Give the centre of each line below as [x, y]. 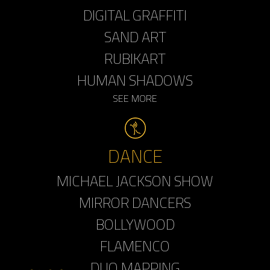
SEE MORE [135, 99]
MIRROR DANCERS [135, 203]
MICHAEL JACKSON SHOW [135, 181]
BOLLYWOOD [135, 224]
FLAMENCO [135, 246]
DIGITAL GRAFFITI [135, 15]
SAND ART [135, 37]
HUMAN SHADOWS [135, 80]
